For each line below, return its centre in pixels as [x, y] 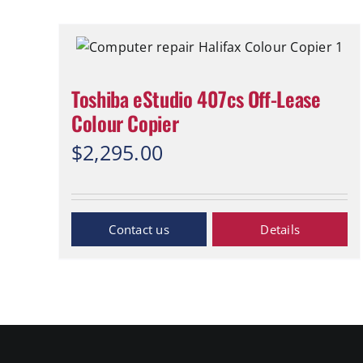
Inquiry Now [139, 229]
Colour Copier [125, 123]
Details [280, 229]
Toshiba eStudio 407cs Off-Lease [196, 98]
